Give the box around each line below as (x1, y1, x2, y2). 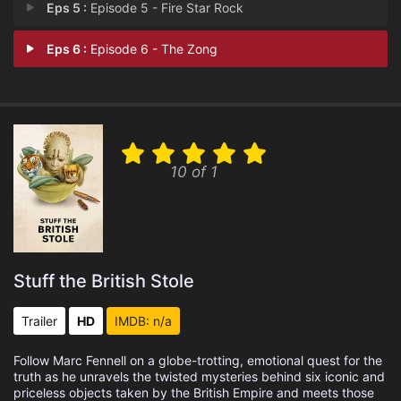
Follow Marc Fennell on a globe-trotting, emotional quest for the (13, 353, 382, 368)
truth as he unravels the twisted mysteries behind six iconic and (13, 369, 385, 384)
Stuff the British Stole (13, 270, 194, 292)
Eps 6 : (47, 41, 88, 56)
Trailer (21, 313, 57, 328)
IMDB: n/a (115, 313, 172, 328)
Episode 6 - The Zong (87, 41, 218, 56)
